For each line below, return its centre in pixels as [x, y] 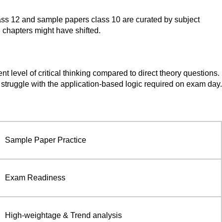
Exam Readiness [35, 177]
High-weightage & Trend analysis [63, 215]
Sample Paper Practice [46, 140]
